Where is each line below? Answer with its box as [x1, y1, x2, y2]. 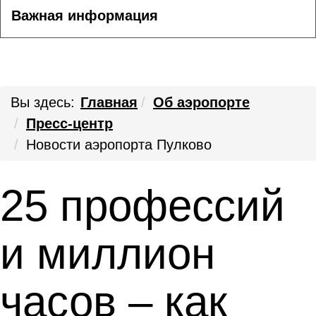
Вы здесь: [11, 95, 75, 110]
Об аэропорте [153, 95, 250, 110]
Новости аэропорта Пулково [26, 137, 212, 152]
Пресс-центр [26, 116, 113, 131]
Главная [80, 95, 138, 110]
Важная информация [11, 7, 158, 23]
